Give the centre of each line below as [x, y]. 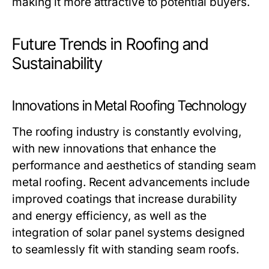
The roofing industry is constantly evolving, [127, 132]
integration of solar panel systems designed [128, 233]
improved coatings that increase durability [125, 199]
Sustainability [58, 63]
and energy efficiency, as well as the [109, 216]
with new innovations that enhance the [114, 149]
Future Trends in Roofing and [110, 44]
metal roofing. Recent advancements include [131, 182]
